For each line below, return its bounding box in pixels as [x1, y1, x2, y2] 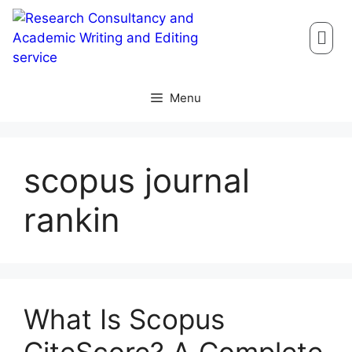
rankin [24, 200, 120, 240]
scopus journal [24, 160, 250, 200]
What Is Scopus [24, 302, 225, 335]
